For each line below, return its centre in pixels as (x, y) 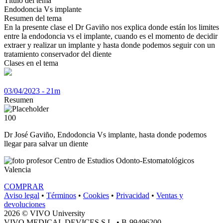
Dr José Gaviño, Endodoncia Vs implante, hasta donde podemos (105, 135)
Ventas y (170, 196)
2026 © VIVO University (45, 214)
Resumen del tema (33, 18)
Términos (61, 196)
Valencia (17, 170)
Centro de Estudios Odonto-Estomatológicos (124, 161)
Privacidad (133, 196)
